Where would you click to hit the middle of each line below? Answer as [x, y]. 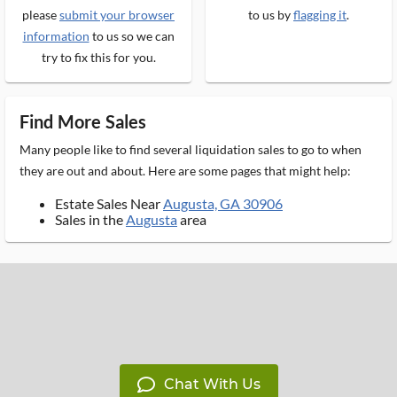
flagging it [320, 15]
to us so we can [132, 36]
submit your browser [117, 15]
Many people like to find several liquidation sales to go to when [191, 149]
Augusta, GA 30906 [223, 203]
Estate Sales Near [109, 203]
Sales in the [90, 219]
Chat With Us [212, 384]
